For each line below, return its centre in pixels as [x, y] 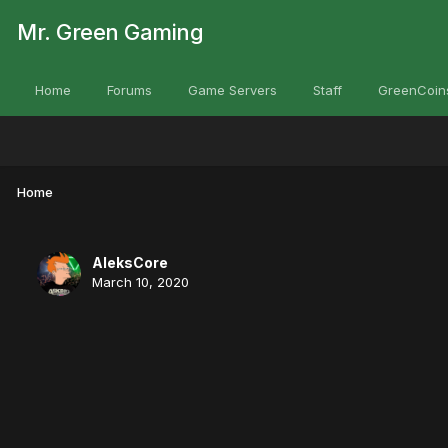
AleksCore [130, 262]
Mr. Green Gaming [110, 32]
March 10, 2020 [140, 281]
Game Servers [232, 90]
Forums [129, 90]
